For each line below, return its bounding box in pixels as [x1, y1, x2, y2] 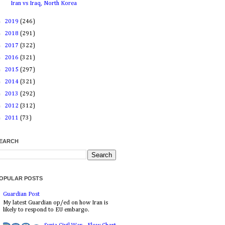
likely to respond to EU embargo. [3, 206, 89, 213]
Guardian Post [3, 191, 40, 198]
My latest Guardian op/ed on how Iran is [3, 199, 108, 206]
